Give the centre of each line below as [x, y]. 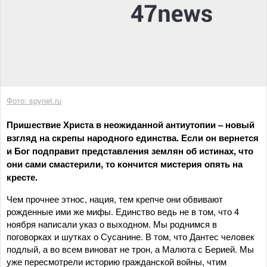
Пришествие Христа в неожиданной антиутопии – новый [131, 124]
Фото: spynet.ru [34, 100]
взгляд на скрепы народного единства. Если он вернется [133, 137]
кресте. [22, 177]
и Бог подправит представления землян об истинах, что [130, 150]
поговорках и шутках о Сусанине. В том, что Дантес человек [131, 236]
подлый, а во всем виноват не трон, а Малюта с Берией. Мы [130, 249]
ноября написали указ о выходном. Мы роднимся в [112, 223]
